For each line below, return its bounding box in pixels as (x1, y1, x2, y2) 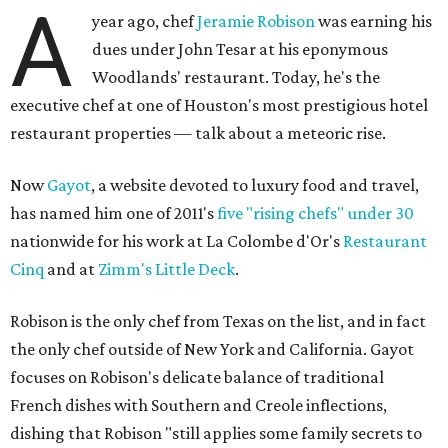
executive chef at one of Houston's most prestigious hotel (10, 95, 428, 115)
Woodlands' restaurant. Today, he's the (92, 67, 381, 87)
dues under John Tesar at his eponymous (92, 39, 389, 59)
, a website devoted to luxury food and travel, (91, 175, 419, 195)
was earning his (315, 11, 433, 31)
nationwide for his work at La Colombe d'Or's (10, 231, 343, 251)
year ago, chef (92, 11, 198, 31)
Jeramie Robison (197, 11, 316, 31)
